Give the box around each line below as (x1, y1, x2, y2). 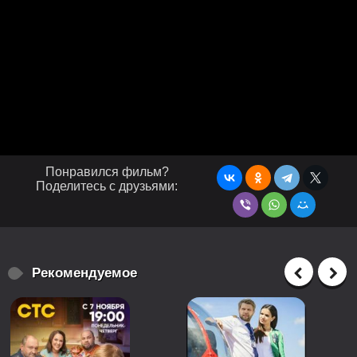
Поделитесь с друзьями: (36, 179, 178, 193)
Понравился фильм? (45, 165, 169, 178)
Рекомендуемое (32, 265, 137, 280)
